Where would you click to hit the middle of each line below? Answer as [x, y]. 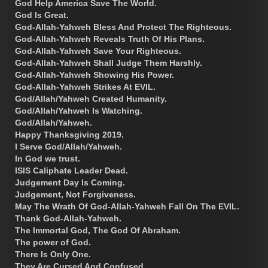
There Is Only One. [53, 255]
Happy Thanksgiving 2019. [69, 135]
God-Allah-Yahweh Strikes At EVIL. [85, 87]
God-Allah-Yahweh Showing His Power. [95, 75]
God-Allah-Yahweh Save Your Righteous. [98, 51]
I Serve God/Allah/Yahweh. [68, 147]
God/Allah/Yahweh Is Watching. [79, 111]
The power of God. [53, 243]
